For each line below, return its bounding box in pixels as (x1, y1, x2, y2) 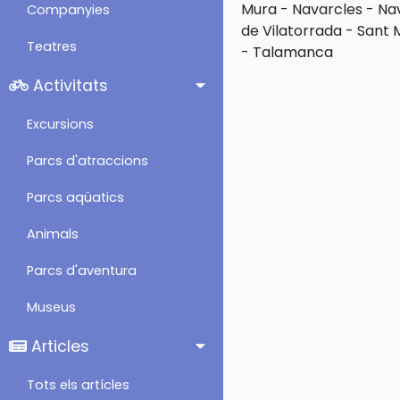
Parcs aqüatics (27, 188, 124, 206)
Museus (27, 298, 76, 316)
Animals (27, 225, 79, 243)
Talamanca (253, 42, 333, 62)
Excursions (27, 115, 94, 133)
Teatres (27, 37, 77, 55)
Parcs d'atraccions (27, 152, 148, 170)
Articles (26, 336, 89, 357)
